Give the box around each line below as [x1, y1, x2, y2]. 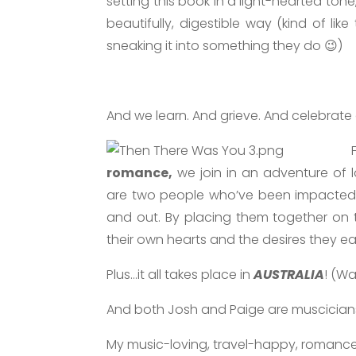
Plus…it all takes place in [106, 265, 254, 284]
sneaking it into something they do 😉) [106, 36, 343, 55]
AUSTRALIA [253, 265, 325, 284]
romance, [106, 163, 173, 182]
